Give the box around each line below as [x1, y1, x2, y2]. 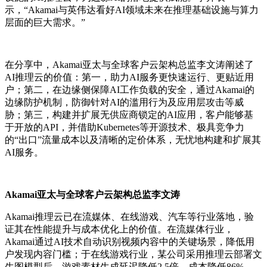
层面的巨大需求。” [5, 17, 85, 28]
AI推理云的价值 [5, 72, 72, 83]
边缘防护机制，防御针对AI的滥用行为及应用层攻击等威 [5, 97, 244, 108]
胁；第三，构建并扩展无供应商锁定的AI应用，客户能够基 [5, 110, 253, 120]
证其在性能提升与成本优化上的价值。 [5, 224, 167, 235]
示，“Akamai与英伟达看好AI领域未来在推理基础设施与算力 [5, 5, 259, 15]
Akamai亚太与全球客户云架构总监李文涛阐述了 [52, 60, 254, 70]
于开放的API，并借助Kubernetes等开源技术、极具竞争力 [5, 122, 244, 133]
